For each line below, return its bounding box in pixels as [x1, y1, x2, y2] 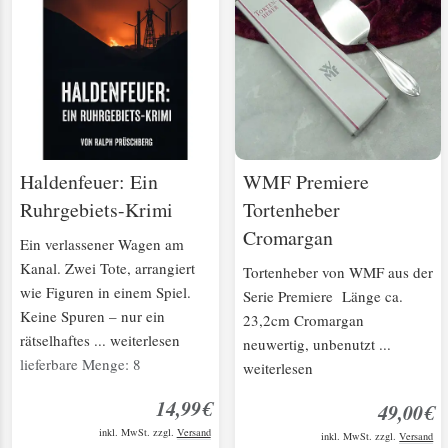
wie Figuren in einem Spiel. [20, 282, 191, 303]
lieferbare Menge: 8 [20, 354, 141, 375]
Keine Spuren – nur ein [20, 306, 165, 327]
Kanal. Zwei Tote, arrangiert [20, 258, 195, 279]
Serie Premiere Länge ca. [242, 286, 403, 307]
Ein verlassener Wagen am [20, 234, 184, 255]
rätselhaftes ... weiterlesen [20, 330, 180, 351]
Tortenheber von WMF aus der [242, 262, 433, 283]
